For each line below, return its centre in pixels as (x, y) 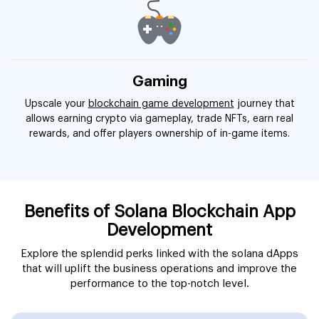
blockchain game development (161, 104)
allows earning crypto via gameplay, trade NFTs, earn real (159, 119)
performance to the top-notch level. (159, 283)
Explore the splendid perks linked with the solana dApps (159, 253)
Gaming (159, 82)
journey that (264, 104)
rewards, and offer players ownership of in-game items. (159, 134)
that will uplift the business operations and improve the (159, 268)
